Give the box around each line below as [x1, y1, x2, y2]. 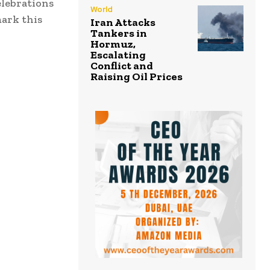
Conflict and [90, 58, 153, 72]
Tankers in [90, 26, 147, 40]
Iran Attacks [90, 15, 155, 29]
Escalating [90, 48, 146, 61]
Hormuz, [90, 37, 136, 51]
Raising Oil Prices [90, 69, 183, 83]
